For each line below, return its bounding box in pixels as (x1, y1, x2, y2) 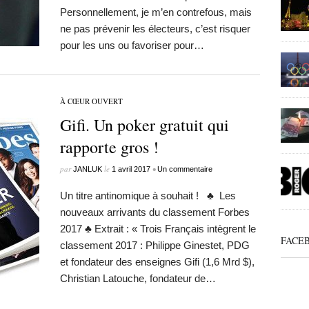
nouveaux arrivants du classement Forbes (59, 206, 250, 218)
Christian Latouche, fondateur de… (59, 272, 216, 284)
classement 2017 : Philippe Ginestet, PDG (59, 239, 250, 251)
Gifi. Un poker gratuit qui (59, 114, 229, 136)
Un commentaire (157, 165, 212, 173)
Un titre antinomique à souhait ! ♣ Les (59, 190, 236, 201)
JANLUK (72, 165, 102, 173)
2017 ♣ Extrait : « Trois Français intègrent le (59, 223, 256, 235)
